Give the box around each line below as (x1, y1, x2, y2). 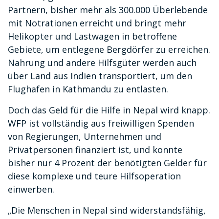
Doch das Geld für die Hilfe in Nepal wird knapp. (8, 104, 210, 116)
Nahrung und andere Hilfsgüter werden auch (8, 57, 197, 69)
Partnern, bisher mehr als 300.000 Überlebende (8, 4, 208, 16)
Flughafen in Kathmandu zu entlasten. (8, 83, 168, 95)
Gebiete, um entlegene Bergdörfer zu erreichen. (8, 44, 210, 56)
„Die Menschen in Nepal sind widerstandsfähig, (8, 204, 206, 217)
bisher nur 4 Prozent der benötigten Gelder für (8, 157, 207, 169)
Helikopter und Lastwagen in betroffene (8, 30, 177, 43)
